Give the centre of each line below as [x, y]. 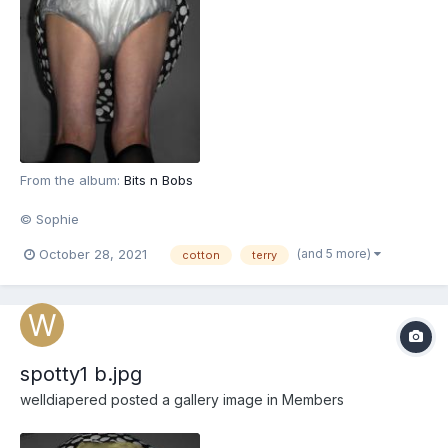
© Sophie [49, 219]
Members [313, 399]
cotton [201, 254]
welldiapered [63, 399]
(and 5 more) [335, 253]
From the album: [72, 180]
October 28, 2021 [93, 254]
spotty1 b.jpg [81, 373]
